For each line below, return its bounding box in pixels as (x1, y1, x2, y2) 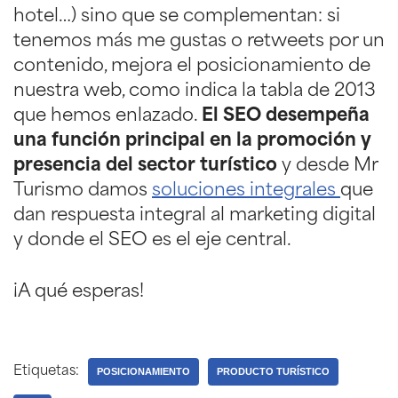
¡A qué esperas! (13, 283, 144, 301)
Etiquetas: (13, 364, 79, 378)
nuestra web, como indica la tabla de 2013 (13, 82, 376, 100)
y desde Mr (282, 156, 378, 175)
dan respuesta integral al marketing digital (13, 206, 376, 225)
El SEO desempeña (202, 107, 370, 125)
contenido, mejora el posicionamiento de (13, 57, 370, 76)
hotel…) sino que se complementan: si (13, 7, 340, 26)
